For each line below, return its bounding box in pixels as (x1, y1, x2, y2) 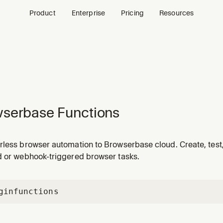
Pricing (121, 8, 144, 17)
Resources (159, 8, 194, 17)
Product (29, 8, 56, 17)
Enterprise (71, 8, 106, 17)
